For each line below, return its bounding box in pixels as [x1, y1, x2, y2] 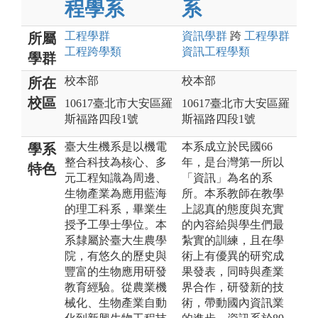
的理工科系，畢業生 [65, 202, 167, 215]
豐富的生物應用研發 [65, 265, 167, 278]
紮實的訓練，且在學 [182, 234, 284, 246]
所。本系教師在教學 [182, 187, 284, 199]
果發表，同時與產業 [182, 265, 284, 278]
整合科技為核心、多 [65, 155, 167, 168]
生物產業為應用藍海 [65, 187, 167, 199]
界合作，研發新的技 [182, 280, 284, 293]
